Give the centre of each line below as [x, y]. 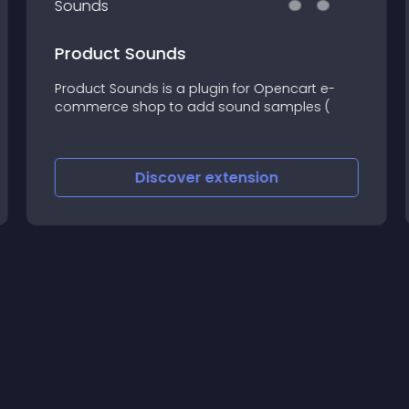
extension [240, 178]
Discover [168, 178]
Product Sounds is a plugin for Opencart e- [193, 88]
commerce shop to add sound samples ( [190, 106]
